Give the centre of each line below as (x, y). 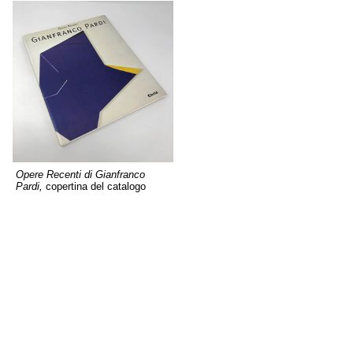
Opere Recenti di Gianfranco (80, 175)
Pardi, (31, 187)
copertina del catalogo (96, 187)
